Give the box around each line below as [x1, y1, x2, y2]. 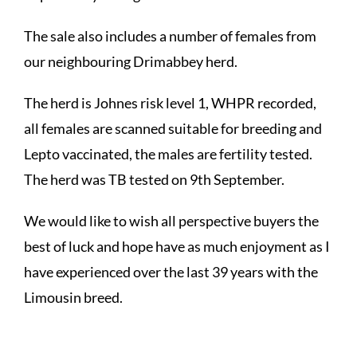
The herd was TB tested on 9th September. [24, 170, 284, 188]
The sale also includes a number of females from [24, 26, 316, 45]
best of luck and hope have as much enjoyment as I [24, 237, 330, 255]
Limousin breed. [24, 288, 123, 306]
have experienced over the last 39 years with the [24, 262, 318, 280]
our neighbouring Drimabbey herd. [24, 52, 237, 70]
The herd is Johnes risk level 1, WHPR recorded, [24, 93, 316, 112]
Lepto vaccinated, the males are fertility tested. [24, 144, 312, 163]
